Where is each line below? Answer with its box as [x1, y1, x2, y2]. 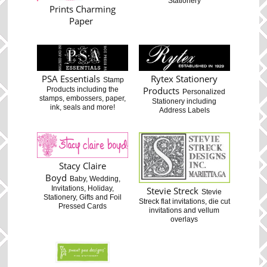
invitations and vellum [149, 206, 220, 215]
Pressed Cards [58, 202, 107, 211]
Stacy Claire [59, 160, 107, 172]
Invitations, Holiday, [51, 184, 114, 193]
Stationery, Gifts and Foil [44, 193, 122, 202]
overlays [170, 215, 198, 223]
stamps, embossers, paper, [39, 94, 126, 103]
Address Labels [159, 105, 210, 114]
